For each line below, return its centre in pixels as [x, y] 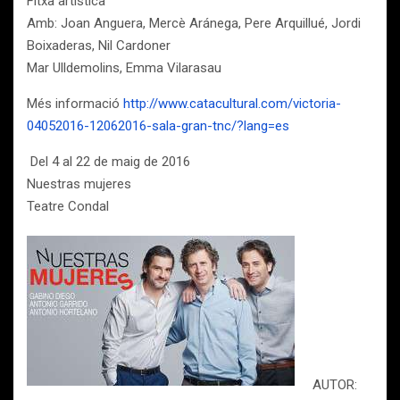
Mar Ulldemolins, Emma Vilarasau [124, 68]
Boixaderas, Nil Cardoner [99, 46]
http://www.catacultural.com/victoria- [232, 104]
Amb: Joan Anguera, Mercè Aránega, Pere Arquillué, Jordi [194, 23]
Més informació [75, 104]
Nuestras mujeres [79, 184]
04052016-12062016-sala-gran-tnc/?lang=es [158, 126]
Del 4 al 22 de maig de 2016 [108, 162]
